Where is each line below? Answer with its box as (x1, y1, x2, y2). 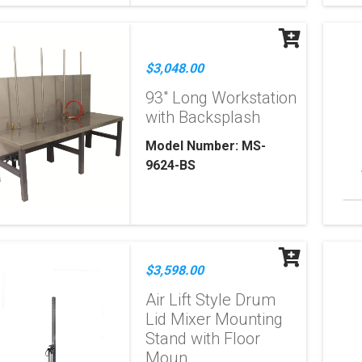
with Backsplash (145, 107, 261, 127)
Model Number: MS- (145, 138, 267, 154)
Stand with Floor (145, 329, 261, 348)
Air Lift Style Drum (145, 290, 276, 309)
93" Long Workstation (145, 88, 297, 107)
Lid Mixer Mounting (145, 309, 284, 329)
